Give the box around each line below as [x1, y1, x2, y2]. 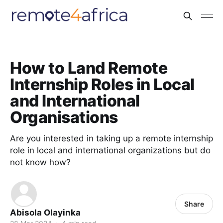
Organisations [10, 108, 118, 127]
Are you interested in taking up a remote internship [10, 133, 213, 143]
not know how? [10, 157, 71, 167]
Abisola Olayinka [10, 208, 81, 218]
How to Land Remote [10, 58, 168, 78]
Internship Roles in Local [10, 75, 195, 94]
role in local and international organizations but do [10, 145, 211, 155]
